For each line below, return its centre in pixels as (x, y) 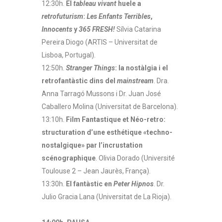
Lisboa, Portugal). (69, 55)
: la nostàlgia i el (141, 68)
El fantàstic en (90, 184)
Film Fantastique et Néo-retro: (116, 119)
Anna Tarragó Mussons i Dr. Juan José (101, 93)
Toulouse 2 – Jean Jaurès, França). (96, 171)
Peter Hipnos (134, 184)
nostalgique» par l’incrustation (92, 145)
